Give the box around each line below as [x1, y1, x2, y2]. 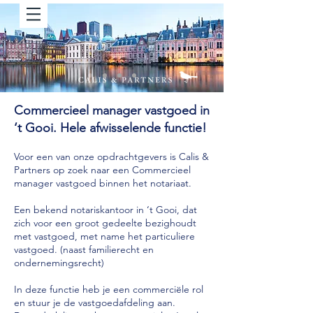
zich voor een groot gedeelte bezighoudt [14, 217, 196, 229]
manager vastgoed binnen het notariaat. [14, 177, 191, 189]
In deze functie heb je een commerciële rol [14, 283, 203, 296]
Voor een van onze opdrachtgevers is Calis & [14, 150, 209, 163]
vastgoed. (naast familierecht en [14, 243, 154, 256]
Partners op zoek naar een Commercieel [14, 163, 191, 176]
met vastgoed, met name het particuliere [14, 230, 195, 242]
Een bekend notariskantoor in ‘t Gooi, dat [14, 203, 197, 216]
